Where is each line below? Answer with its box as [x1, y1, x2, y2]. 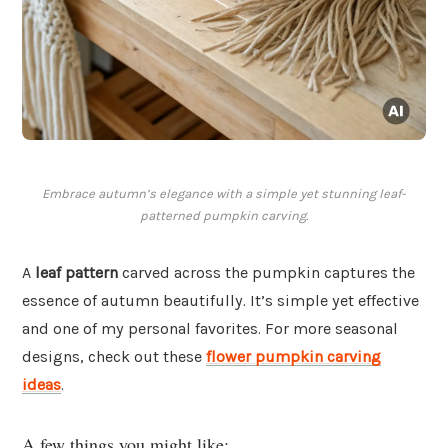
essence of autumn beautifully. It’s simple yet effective [22, 291, 419, 311]
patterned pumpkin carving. [140, 208, 308, 224]
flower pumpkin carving [206, 347, 381, 367]
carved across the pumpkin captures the [118, 263, 415, 283]
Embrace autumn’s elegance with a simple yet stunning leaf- [42, 186, 406, 202]
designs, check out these [22, 347, 206, 367]
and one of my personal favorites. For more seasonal [22, 319, 398, 339]
